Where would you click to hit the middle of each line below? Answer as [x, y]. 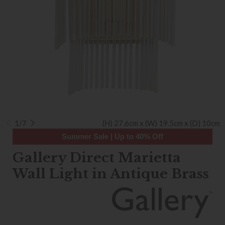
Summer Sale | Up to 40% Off [113, 136]
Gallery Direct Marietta [97, 158]
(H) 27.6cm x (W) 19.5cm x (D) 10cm [161, 123]
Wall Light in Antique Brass [111, 174]
